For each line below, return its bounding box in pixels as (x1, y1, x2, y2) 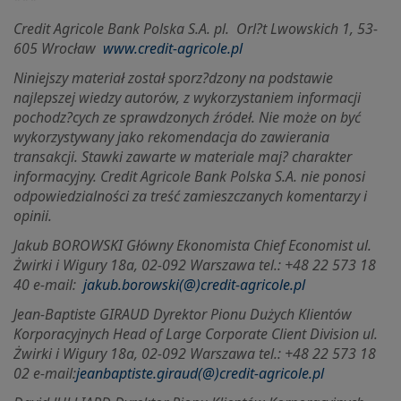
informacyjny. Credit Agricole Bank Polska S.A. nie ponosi (13, 166, 365, 187)
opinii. (13, 206, 52, 226)
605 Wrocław (13, 38, 103, 59)
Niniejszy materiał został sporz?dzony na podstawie (13, 68, 333, 89)
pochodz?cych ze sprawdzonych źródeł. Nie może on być (13, 107, 361, 128)
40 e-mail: (13, 275, 83, 295)
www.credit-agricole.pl (103, 38, 243, 59)
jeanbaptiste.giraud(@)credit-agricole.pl (76, 363, 324, 384)
